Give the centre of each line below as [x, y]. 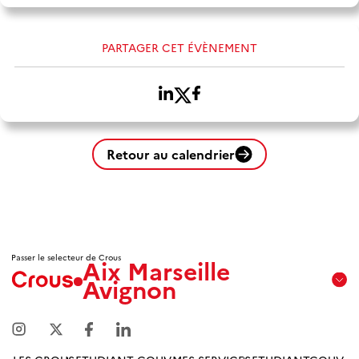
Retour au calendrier [171, 154]
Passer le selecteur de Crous [66, 257]
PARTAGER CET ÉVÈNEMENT [179, 47]
